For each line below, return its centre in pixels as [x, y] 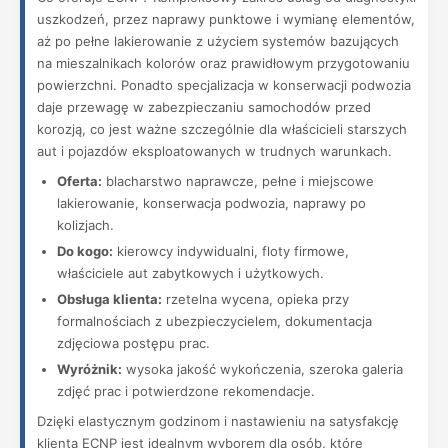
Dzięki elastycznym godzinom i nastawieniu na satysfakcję [218, 421]
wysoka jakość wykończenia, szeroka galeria [262, 369]
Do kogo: [85, 251]
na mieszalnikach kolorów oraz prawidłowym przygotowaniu [223, 63]
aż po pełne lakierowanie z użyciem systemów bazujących [218, 41]
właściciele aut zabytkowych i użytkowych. [190, 273]
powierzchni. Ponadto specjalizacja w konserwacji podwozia [224, 85]
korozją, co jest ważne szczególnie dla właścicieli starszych [222, 129]
